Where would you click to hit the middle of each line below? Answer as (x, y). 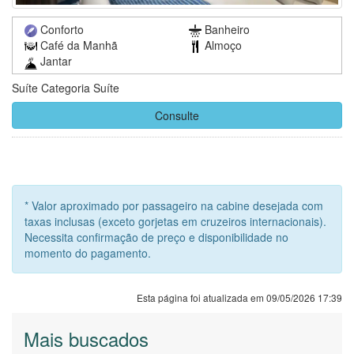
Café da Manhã (77, 45)
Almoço (222, 45)
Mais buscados (86, 338)
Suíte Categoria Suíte (66, 87)
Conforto (60, 29)
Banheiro (226, 29)
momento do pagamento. (88, 252)
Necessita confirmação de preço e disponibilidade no (156, 237)
